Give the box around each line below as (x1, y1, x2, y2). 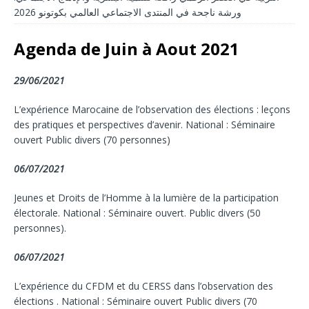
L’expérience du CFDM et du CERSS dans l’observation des (14, 279, 273, 292)
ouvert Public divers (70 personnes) (14, 133, 170, 146)
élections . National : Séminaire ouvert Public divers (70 (14, 295, 257, 308)
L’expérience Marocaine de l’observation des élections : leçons (14, 103, 290, 116)
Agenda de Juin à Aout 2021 (14, 37, 239, 60)
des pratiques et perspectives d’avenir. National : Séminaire (14, 118, 275, 131)
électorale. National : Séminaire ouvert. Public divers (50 (14, 206, 261, 219)
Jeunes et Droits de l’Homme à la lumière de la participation (14, 191, 279, 204)
